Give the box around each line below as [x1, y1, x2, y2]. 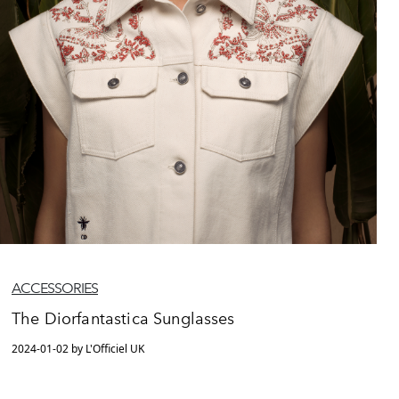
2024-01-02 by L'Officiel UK [12, 340, 144, 356]
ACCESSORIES [12, 279, 98, 297]
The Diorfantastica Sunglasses [12, 308, 235, 329]
